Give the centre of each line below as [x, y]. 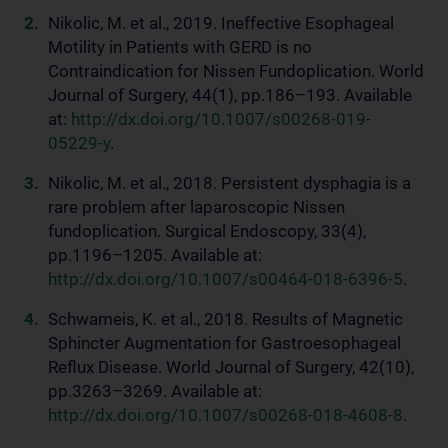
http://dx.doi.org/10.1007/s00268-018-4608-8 [225, 415]
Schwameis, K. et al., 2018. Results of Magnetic [225, 319]
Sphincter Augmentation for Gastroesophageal [224, 343]
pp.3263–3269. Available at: [155, 391]
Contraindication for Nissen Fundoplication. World [236, 71]
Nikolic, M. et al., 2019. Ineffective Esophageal [221, 23]
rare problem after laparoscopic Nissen [196, 207]
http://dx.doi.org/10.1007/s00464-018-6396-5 [225, 279]
